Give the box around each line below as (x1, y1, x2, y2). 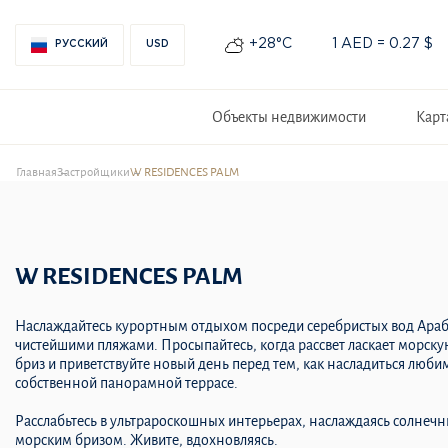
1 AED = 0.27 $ (332, 38, 433, 50)
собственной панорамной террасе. (15, 375, 238, 391)
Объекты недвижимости (211, 108, 366, 125)
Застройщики (57, 166, 130, 179)
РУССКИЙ (55, 39, 108, 49)
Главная (16, 166, 57, 179)
